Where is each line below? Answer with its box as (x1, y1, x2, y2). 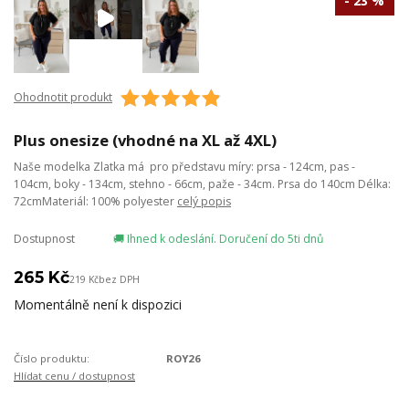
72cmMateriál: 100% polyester (14, 194, 177, 210)
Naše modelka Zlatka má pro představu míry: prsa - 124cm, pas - (14, 159, 355, 175)
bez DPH (99, 273, 140, 287)
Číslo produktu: (14, 351, 89, 366)
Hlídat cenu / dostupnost (14, 369, 135, 383)
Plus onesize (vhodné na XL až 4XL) (14, 130, 277, 152)
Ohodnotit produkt (14, 89, 112, 106)
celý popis (177, 194, 231, 210)
